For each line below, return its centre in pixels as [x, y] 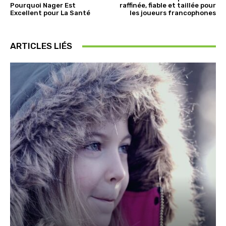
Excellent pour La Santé [50, 13]
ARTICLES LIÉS [41, 46]
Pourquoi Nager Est [43, 6]
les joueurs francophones [173, 13]
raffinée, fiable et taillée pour [167, 6]
